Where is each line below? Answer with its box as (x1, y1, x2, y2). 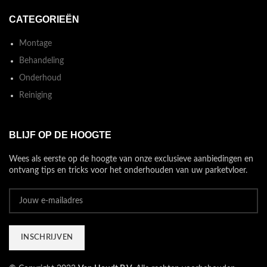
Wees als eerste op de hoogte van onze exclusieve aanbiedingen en (9, 155, 253, 164)
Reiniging (19, 91, 52, 100)
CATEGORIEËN (9, 14, 79, 24)
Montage (19, 39, 52, 48)
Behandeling (19, 56, 64, 65)
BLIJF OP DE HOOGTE (9, 130, 111, 141)
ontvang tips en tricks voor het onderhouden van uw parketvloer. (9, 166, 247, 175)
